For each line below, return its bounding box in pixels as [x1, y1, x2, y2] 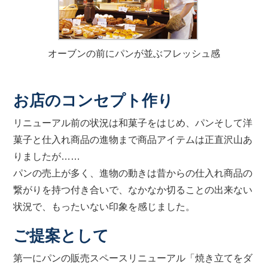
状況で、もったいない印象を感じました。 [13, 202, 196, 212]
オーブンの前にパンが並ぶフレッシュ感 [48, 48, 220, 59]
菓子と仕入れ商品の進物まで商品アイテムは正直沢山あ [13, 135, 253, 145]
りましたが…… [13, 151, 81, 162]
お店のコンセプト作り [13, 92, 174, 109]
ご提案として [13, 227, 109, 244]
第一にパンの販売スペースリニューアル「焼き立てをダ [13, 253, 253, 263]
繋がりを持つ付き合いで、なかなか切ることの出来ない [13, 185, 253, 195]
